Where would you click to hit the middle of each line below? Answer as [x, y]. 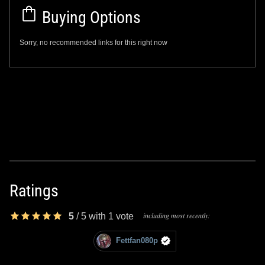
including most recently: [177, 215]
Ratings [34, 190]
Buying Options [90, 17]
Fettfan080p [137, 241]
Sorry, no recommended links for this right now [93, 42]
